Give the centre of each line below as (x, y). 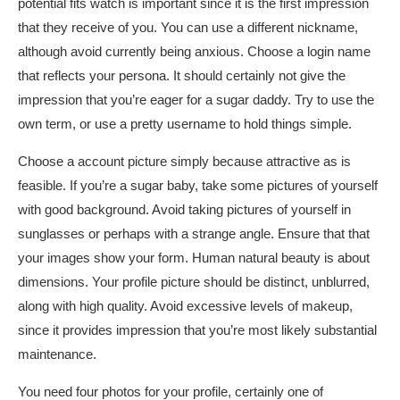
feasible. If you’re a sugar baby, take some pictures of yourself (198, 185)
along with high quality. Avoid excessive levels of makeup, (185, 306)
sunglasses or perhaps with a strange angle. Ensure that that (194, 233)
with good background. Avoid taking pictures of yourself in (184, 209)
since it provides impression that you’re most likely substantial (197, 330)
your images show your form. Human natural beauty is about (194, 258)
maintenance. (57, 354)
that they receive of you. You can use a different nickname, (188, 27)
